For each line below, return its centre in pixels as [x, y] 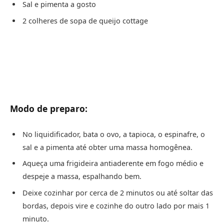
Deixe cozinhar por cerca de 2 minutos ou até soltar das [118, 192]
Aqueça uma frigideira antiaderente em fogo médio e [113, 163]
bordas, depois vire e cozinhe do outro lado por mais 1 [116, 205]
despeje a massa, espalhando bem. [82, 176]
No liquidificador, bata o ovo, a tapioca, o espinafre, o [114, 134]
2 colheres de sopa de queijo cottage [85, 20]
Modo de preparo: [49, 109]
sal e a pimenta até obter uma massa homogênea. [107, 147]
